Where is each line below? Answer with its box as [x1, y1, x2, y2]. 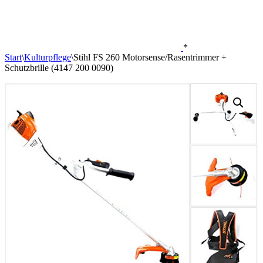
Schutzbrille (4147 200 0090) [5, 63, 113, 73]
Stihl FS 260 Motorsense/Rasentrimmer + [73, 52, 227, 62]
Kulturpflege [24, 52, 71, 62]
